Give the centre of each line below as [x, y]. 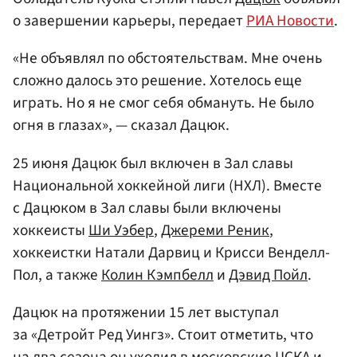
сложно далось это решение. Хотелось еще [157, 81]
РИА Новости [290, 21]
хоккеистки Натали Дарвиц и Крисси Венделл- [171, 252]
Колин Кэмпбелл [157, 275]
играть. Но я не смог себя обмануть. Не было [163, 103]
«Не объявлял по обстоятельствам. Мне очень [167, 59]
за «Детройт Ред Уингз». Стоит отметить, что [163, 334]
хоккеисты [51, 230]
